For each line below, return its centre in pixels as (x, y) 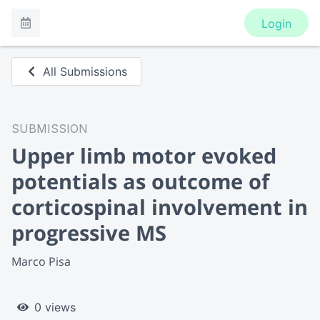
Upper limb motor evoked (144, 155)
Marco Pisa (41, 261)
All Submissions (85, 71)
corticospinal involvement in (160, 207)
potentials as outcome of (140, 181)
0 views (55, 307)
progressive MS (89, 232)
